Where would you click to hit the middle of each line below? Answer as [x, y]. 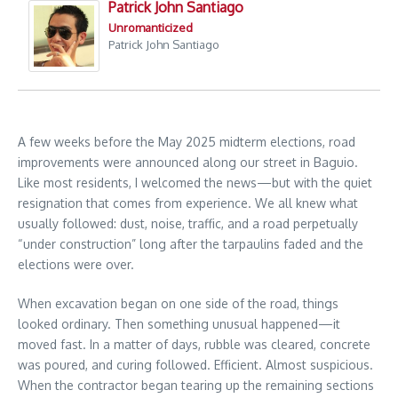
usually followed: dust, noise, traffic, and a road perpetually [188, 224]
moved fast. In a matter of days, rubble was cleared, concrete [194, 345]
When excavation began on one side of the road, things [178, 304]
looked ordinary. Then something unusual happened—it [179, 324]
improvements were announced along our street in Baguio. [188, 163]
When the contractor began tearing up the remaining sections [196, 386]
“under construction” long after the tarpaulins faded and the [191, 244]
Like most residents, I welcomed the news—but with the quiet [195, 183]
